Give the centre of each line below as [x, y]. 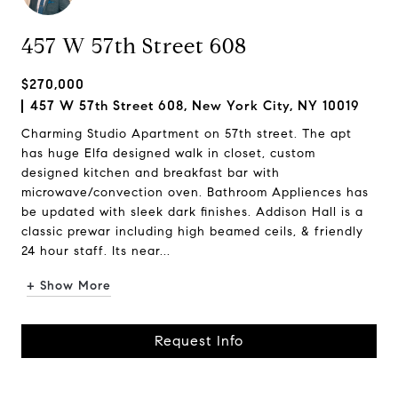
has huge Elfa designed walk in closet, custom [168, 153]
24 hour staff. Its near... [96, 251]
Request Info [199, 341]
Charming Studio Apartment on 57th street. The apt [187, 134]
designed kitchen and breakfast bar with [151, 173]
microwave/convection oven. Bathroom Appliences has [195, 192]
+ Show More [69, 286]
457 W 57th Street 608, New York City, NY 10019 [195, 106]
